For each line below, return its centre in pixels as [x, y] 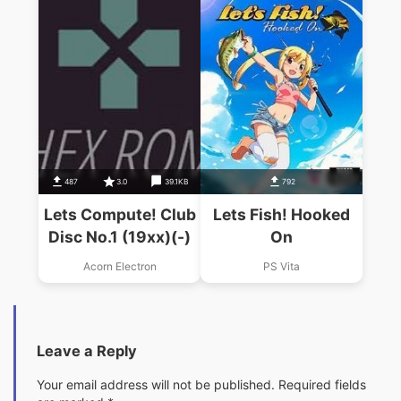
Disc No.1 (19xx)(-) [120, 237]
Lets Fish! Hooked [281, 215]
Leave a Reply [87, 350]
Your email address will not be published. [156, 384]
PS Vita [281, 267]
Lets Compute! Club [119, 215]
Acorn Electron [119, 267]
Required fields [322, 384]
